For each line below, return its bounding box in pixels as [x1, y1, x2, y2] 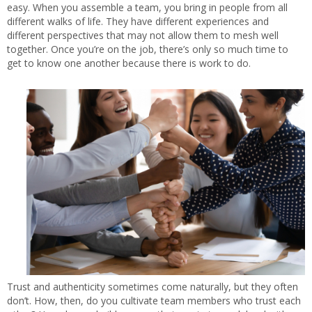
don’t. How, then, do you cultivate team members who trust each [7, 294, 301, 307]
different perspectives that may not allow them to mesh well [7, 29, 279, 42]
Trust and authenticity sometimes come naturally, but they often [7, 280, 298, 293]
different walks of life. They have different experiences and [7, 15, 269, 28]
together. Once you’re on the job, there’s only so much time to [7, 42, 288, 56]
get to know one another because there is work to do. [7, 56, 251, 70]
